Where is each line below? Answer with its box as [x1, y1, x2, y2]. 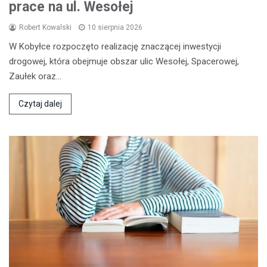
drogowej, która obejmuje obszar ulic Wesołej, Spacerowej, [9, 55, 239, 67]
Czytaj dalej [18, 98, 62, 108]
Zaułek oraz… [9, 70, 61, 82]
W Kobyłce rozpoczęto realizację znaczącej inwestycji [9, 41, 221, 52]
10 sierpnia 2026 [88, 23, 142, 32]
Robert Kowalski [19, 23, 72, 32]
